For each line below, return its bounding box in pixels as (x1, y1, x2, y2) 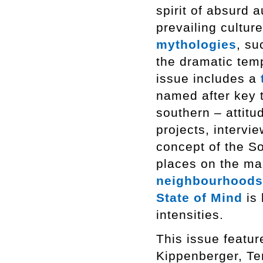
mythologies (156, 38, 237, 51)
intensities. (156, 208, 224, 221)
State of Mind (156, 191, 242, 204)
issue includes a (156, 72, 261, 85)
